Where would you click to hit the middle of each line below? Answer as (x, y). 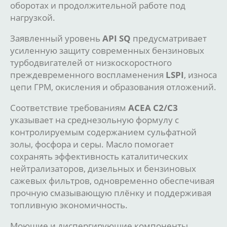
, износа (200, 74)
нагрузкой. (33, 17)
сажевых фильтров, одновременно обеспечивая (112, 180)
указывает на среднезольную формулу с (94, 119)
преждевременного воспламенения (88, 74)
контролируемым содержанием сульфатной (103, 131)
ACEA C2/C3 (153, 107)
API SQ (117, 38)
